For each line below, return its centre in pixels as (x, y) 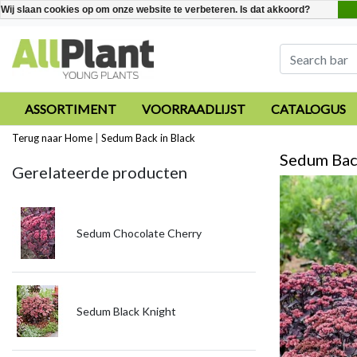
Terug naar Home (52, 138)
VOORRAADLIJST (194, 109)
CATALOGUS (308, 109)
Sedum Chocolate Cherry (139, 233)
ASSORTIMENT (71, 109)
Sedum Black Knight (126, 311)
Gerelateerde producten (100, 172)
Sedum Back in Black (148, 138)
